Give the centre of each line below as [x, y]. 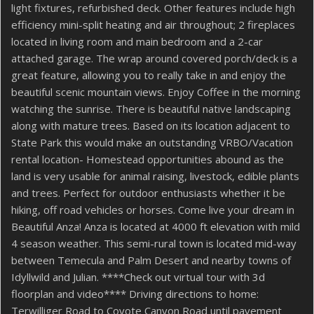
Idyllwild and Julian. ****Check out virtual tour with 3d [138, 277]
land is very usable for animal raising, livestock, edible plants [155, 176]
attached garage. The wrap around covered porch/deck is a [154, 58]
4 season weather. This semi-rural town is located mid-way [154, 243]
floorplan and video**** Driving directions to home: [135, 293]
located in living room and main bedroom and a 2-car [137, 41]
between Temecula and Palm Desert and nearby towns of [151, 260]
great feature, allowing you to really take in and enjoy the [149, 75]
